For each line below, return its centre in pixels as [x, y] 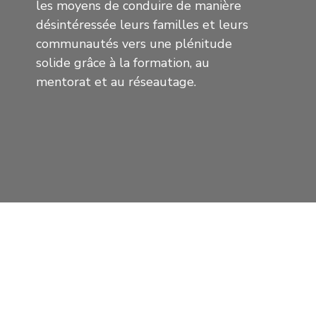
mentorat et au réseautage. [116, 82]
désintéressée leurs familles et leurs [142, 25]
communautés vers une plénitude [134, 44]
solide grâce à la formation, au [123, 63]
